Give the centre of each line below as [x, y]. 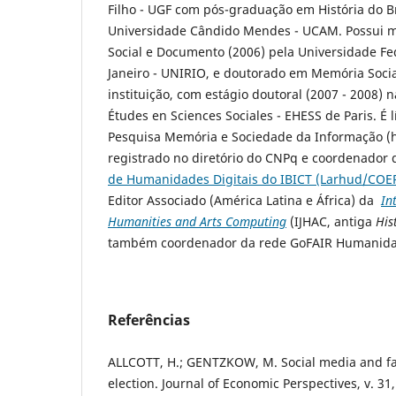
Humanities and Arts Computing [197, 222]
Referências [149, 320]
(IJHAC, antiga [331, 222]
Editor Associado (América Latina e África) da [244, 201]
